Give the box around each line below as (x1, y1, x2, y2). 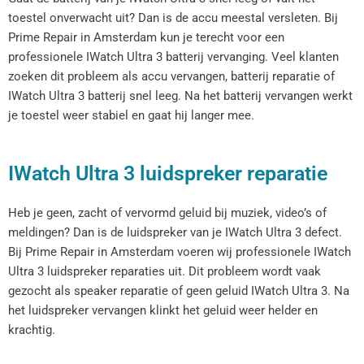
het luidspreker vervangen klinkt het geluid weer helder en (8, 302, 318, 318)
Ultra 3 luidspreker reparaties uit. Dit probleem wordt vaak (8, 263, 321, 279)
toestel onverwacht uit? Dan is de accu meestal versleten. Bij (8, 11, 338, 26)
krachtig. (8, 322, 55, 337)
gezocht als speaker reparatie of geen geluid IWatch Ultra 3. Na (8, 283, 349, 298)
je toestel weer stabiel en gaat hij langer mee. (8, 108, 254, 123)
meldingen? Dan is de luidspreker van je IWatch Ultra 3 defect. (8, 224, 342, 240)
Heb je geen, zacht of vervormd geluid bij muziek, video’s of (8, 205, 327, 220)
